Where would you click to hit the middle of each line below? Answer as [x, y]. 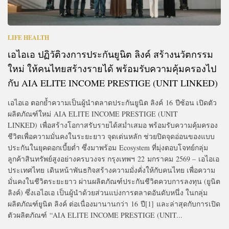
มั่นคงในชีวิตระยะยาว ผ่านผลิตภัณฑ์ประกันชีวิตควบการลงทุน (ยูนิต [114, 181]
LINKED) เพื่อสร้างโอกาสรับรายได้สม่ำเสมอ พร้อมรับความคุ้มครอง [113, 125]
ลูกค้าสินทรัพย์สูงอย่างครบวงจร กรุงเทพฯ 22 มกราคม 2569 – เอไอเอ [113, 158]
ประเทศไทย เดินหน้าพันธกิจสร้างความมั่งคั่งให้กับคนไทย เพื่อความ [111, 170]
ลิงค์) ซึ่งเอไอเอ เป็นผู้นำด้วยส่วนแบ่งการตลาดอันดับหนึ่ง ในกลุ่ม [108, 192]
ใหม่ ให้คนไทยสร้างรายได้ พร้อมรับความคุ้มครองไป [112, 68]
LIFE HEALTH [28, 37]
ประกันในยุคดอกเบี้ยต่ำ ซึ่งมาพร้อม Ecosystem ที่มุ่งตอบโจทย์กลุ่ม [108, 147]
